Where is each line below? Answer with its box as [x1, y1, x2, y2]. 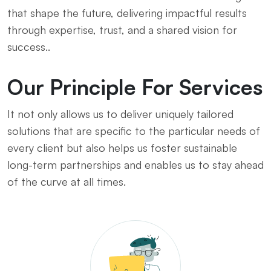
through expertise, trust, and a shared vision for [7, 23, 237, 36]
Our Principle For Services [7, 74, 263, 100]
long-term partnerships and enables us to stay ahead [7, 158, 264, 171]
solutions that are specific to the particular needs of [7, 124, 260, 137]
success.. [7, 40, 50, 53]
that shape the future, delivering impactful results [7, 6, 247, 19]
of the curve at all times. [7, 175, 126, 188]
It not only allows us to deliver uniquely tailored [7, 107, 233, 120]
